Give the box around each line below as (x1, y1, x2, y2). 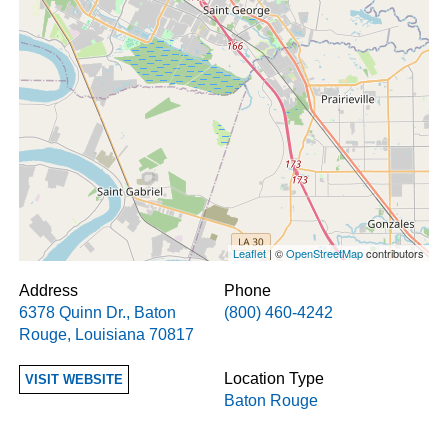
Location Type (224, 370, 324, 388)
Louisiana (75, 326, 146, 344)
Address (19, 282, 79, 300)
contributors (362, 245, 424, 262)
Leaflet (232, 245, 266, 262)
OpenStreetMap (285, 245, 363, 262)
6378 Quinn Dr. (19, 304, 127, 322)
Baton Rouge (224, 392, 318, 410)
